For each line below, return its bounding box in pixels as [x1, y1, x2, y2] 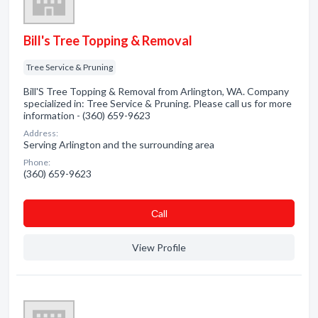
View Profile [132, 241, 186, 253]
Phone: [23, 157, 50, 168]
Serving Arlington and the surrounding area [23, 138, 214, 150]
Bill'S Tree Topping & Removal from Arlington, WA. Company [23, 85, 289, 97]
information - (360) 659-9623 [23, 109, 150, 121]
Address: [23, 128, 58, 138]
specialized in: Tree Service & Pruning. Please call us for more [23, 97, 292, 109]
